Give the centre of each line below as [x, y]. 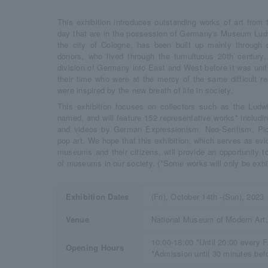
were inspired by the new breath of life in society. [145, 90]
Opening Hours [95, 247]
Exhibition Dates [97, 197]
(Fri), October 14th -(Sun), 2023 [208, 197]
